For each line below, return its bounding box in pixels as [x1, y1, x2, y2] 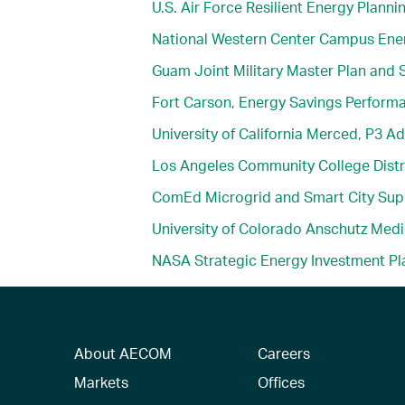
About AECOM [74, 343, 173, 363]
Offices [257, 372, 305, 391]
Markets [74, 372, 129, 391]
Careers [257, 343, 310, 363]
